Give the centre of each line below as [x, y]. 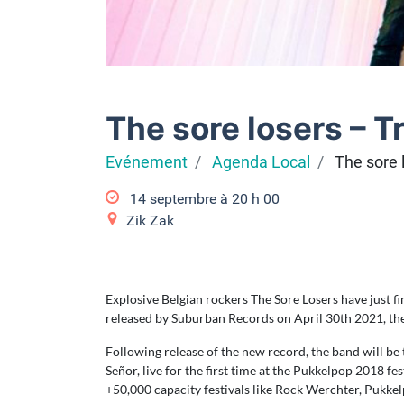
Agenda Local [261, 163]
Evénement [147, 163]
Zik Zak [150, 221]
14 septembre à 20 [189, 199]
